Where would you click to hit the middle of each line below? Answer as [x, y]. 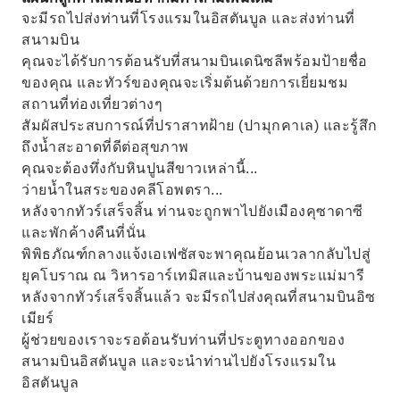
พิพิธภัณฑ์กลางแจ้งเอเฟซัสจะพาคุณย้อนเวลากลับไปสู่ [196, 254]
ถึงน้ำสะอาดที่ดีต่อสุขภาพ [105, 147]
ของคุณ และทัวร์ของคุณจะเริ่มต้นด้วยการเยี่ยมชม [185, 83]
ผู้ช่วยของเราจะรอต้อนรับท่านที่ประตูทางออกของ [183, 340]
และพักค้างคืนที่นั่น [84, 233]
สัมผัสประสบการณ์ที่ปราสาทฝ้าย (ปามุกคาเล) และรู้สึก [200, 125]
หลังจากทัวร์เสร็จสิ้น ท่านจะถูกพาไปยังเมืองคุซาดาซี [192, 211]
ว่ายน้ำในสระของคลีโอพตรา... [122, 190]
